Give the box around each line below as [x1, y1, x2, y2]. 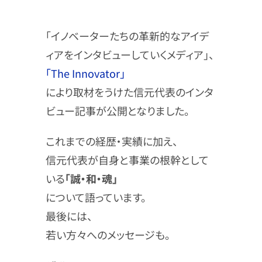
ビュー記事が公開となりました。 [45, 102, 189, 118]
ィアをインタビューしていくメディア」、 [45, 46, 214, 62]
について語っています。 [45, 189, 146, 205]
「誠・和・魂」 [64, 170, 118, 186]
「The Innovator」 [45, 65, 125, 81]
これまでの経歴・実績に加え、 [45, 133, 178, 149]
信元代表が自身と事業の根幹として [45, 151, 209, 167]
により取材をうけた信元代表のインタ [45, 84, 213, 99]
